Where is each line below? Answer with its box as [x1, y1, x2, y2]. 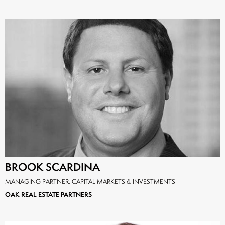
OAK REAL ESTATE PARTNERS [5, 190, 92, 199]
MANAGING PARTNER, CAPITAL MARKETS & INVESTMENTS [5, 177, 175, 186]
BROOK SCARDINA [5, 160, 100, 175]
